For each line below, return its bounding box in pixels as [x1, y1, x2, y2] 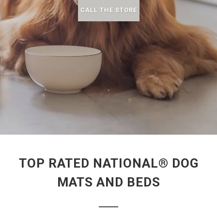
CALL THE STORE [80, 6, 137, 14]
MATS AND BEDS [57, 175, 160, 189]
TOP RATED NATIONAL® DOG [18, 156, 199, 170]
